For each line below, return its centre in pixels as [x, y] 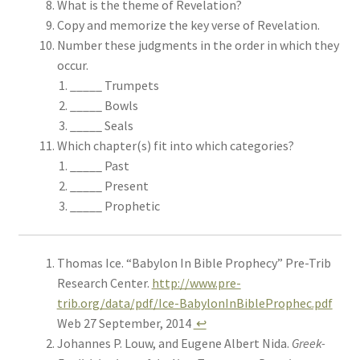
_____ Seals [101, 126]
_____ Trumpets [114, 86]
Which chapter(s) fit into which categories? [175, 146]
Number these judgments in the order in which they [198, 45]
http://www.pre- [196, 283]
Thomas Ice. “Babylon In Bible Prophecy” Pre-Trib [194, 263]
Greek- [308, 344]
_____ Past [99, 166]
